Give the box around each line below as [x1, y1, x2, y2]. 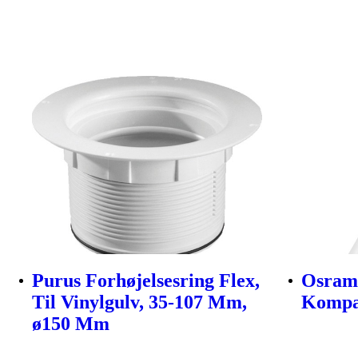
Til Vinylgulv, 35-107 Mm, [32, 292, 247, 313]
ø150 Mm [32, 313, 109, 335]
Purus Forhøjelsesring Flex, [32, 270, 260, 292]
